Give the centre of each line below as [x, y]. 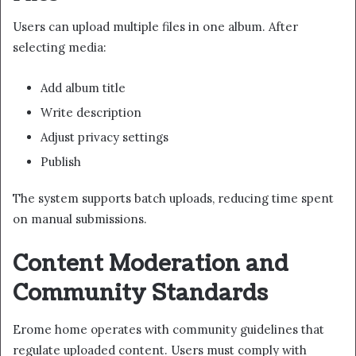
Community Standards [140, 294]
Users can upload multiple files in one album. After [155, 27]
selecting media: [60, 48]
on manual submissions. [80, 219]
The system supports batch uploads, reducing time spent [173, 199]
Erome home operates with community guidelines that [168, 329]
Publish [61, 162]
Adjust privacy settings [104, 137]
